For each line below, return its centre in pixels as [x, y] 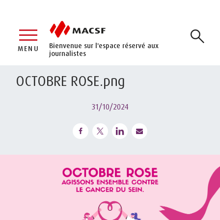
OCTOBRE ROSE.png [70, 81]
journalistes [68, 53]
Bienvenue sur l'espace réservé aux [104, 45]
